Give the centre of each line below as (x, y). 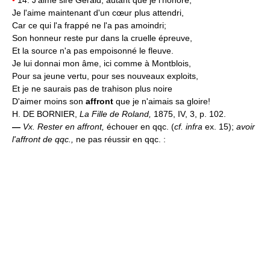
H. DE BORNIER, (46, 114)
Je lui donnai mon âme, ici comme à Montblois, (102, 63)
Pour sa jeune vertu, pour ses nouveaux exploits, (105, 76)
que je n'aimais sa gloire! (162, 101)
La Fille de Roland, (117, 114)
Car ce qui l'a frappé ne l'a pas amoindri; (89, 25)
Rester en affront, (72, 126)
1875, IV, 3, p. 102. (190, 114)
